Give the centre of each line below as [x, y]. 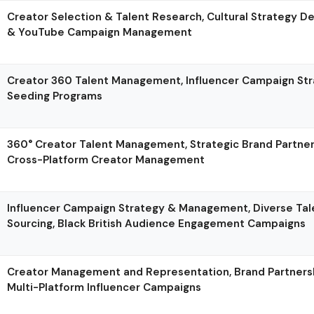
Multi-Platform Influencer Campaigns [104, 287]
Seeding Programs [55, 96]
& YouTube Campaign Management [100, 32]
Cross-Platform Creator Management [106, 159]
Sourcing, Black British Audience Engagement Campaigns [157, 223]
